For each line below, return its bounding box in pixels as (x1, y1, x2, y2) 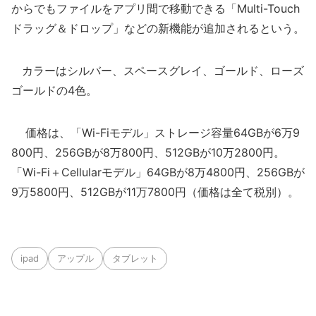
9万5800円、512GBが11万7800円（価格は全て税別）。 (11, 185, 299, 199)
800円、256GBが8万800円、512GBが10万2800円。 (11, 145, 285, 159)
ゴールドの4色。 (11, 83, 97, 97)
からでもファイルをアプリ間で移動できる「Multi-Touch (11, 1, 300, 16)
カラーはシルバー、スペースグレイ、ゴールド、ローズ (11, 63, 304, 78)
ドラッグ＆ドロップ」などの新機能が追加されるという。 (11, 21, 305, 35)
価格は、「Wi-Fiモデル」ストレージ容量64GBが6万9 (11, 126, 300, 140)
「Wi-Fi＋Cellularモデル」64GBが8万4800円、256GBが (11, 165, 305, 179)
